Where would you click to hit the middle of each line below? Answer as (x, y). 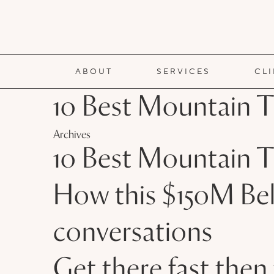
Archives (72, 135)
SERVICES (183, 71)
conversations (133, 234)
